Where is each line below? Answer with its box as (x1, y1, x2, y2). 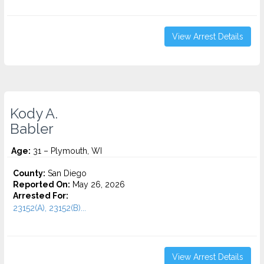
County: (13, 169, 45, 178)
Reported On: (13, 180, 70, 189)
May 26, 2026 (70, 180, 125, 189)
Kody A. (10, 105, 58, 122)
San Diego (45, 169, 87, 178)
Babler (10, 121, 54, 137)
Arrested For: (13, 191, 68, 200)
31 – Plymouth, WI (31, 146, 102, 156)
